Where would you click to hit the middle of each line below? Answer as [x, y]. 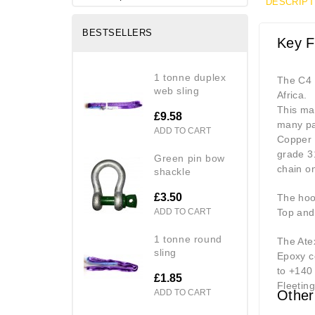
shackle [173, 171]
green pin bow [158, 158]
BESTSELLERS [117, 32]
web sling [177, 90]
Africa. [292, 95]
